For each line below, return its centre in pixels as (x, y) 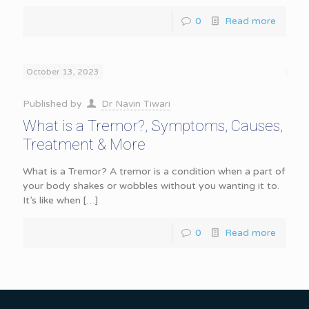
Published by (54, 104)
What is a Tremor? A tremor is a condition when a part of (154, 171)
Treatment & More (84, 144)
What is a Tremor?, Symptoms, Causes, (153, 126)
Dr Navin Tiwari (136, 104)
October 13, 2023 (63, 72)
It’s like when (52, 200)
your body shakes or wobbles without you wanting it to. (151, 186)
